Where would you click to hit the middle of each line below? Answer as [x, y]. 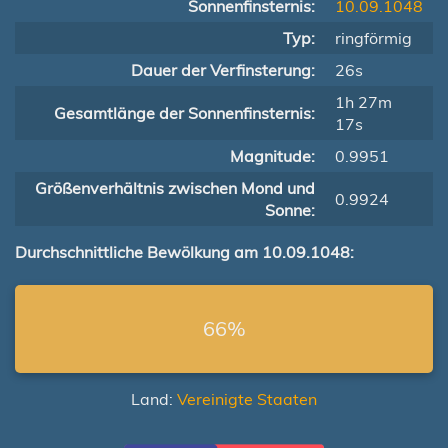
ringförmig [373, 38]
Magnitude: [272, 156]
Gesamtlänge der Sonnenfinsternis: [184, 113]
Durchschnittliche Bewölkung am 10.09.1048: [184, 252]
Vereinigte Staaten [247, 399]
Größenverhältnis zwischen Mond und [175, 188]
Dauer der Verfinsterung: [223, 70]
